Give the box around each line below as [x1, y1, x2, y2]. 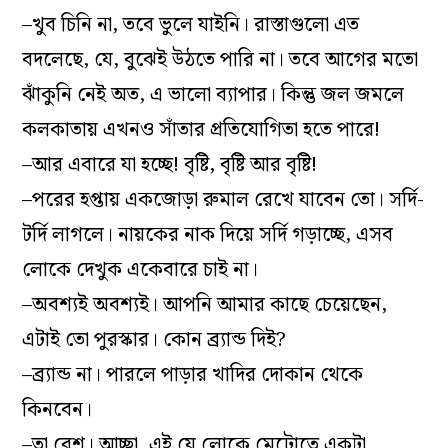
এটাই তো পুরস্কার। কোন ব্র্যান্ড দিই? [22, 323, 287, 356]
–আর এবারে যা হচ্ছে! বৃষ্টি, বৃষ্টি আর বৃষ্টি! [22, 148, 318, 181]
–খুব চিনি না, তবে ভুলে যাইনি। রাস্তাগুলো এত [22, 8, 360, 41]
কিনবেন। [22, 393, 93, 426]
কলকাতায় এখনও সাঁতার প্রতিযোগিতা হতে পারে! [22, 113, 381, 146]
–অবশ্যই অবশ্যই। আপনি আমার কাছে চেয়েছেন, [22, 288, 388, 321]
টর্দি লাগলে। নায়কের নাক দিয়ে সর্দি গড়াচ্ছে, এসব [22, 218, 394, 251]
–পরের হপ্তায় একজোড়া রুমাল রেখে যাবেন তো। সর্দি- [22, 183, 425, 216]
